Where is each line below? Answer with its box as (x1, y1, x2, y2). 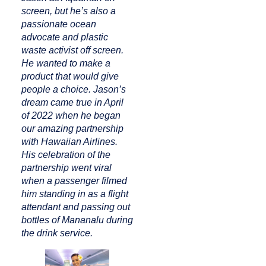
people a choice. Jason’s (21, 84, 126, 95)
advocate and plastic (21, 32, 108, 43)
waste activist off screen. (21, 45, 123, 56)
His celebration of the (21, 150, 110, 160)
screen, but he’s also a (21, 6, 116, 17)
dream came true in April (21, 97, 123, 108)
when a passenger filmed (21, 176, 127, 186)
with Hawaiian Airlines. (21, 137, 118, 147)
